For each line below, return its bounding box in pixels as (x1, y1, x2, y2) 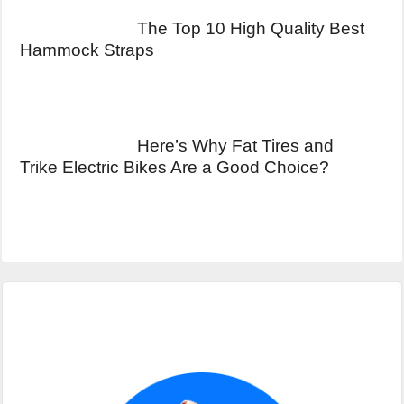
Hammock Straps (20, 40, 154, 60)
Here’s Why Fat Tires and (137, 135, 334, 155)
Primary (21, 310, 107, 341)
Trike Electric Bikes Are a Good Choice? (20, 157, 329, 177)
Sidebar (21, 343, 103, 373)
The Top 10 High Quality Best (137, 18, 364, 38)
